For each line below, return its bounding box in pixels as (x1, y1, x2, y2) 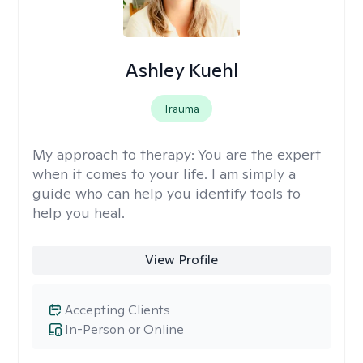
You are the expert (198, 145, 321, 164)
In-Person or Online (65, 321, 184, 338)
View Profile (144, 251, 218, 268)
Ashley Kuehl (124, 58, 238, 83)
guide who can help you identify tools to (32, 184, 301, 203)
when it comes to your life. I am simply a (32, 164, 296, 183)
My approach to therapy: (32, 145, 198, 164)
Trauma (163, 101, 199, 116)
